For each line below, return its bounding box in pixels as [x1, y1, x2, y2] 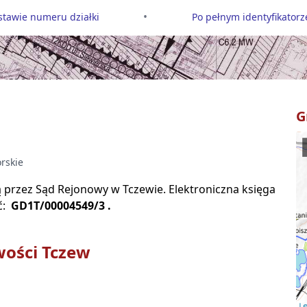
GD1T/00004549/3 [11, 198, 105, 213]
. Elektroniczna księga [163, 182, 275, 197]
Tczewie [123, 182, 163, 197]
